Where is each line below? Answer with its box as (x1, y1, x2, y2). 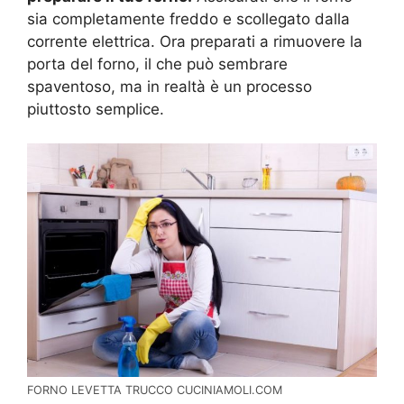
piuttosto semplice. (27, 99, 164, 118)
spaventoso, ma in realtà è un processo (27, 77, 312, 96)
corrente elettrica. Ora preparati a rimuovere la (27, 32, 363, 50)
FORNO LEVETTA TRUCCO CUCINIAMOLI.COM (27, 382, 282, 397)
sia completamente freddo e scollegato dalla (27, 9, 350, 28)
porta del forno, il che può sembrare (27, 54, 288, 73)
